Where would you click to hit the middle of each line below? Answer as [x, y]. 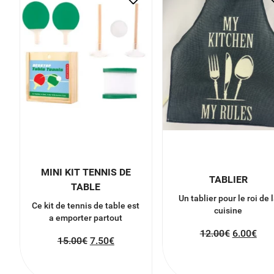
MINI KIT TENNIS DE [86, 172]
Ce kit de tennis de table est [86, 205]
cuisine [228, 210]
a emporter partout [86, 217]
